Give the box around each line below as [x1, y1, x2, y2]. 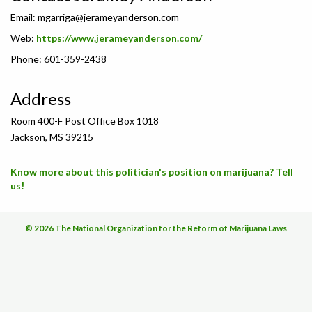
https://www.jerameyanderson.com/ [36, 32, 202, 44]
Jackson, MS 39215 [10, 131, 93, 143]
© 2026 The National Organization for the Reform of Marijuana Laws [25, 223, 287, 234]
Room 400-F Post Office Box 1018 [10, 115, 159, 127]
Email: [10, 11, 38, 23]
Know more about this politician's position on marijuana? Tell [10, 166, 293, 178]
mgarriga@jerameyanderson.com [38, 11, 179, 23]
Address [10, 88, 71, 109]
